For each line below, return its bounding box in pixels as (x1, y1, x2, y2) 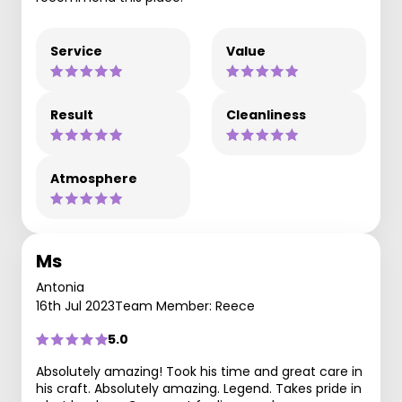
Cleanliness (226, 106, 306, 124)
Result (50, 106, 93, 124)
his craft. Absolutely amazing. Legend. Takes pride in (36, 380, 362, 398)
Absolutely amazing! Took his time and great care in (36, 363, 363, 380)
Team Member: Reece (115, 297, 255, 315)
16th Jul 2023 (36, 297, 115, 315)
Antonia (36, 278, 84, 296)
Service (50, 42, 102, 60)
